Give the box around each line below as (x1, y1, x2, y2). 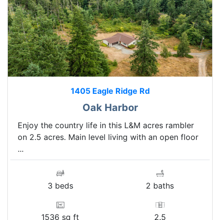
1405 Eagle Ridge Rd (70, 85, 150, 96)
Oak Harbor (82, 101, 138, 113)
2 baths (146, 180, 174, 191)
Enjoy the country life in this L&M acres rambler (18, 120, 194, 130)
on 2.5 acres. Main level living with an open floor (18, 132, 198, 142)
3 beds (47, 180, 73, 191)
